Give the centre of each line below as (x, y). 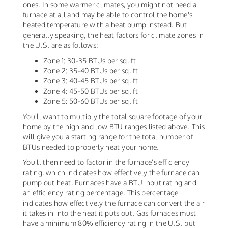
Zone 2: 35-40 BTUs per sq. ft (92, 71)
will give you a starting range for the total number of (108, 137)
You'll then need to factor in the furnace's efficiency (106, 162)
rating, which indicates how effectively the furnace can (111, 173)
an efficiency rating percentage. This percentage (101, 193)
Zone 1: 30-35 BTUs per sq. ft (91, 61)
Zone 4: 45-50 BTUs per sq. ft (92, 91)
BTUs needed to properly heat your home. (92, 147)
